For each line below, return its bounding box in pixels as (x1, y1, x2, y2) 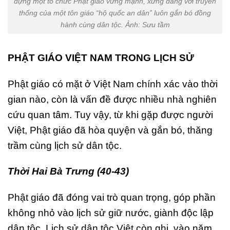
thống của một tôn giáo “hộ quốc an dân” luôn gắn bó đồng (19, 9, 211, 17)
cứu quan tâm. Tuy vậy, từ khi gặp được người (8, 109, 213, 120)
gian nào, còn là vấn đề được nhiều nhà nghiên (8, 93, 217, 105)
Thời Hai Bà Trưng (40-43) (8, 166, 129, 177)
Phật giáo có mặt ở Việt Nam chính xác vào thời (8, 78, 218, 89)
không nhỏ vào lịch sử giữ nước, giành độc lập (8, 207, 214, 219)
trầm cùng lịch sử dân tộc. (8, 140, 122, 151)
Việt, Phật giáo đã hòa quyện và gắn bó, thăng (8, 124, 213, 136)
